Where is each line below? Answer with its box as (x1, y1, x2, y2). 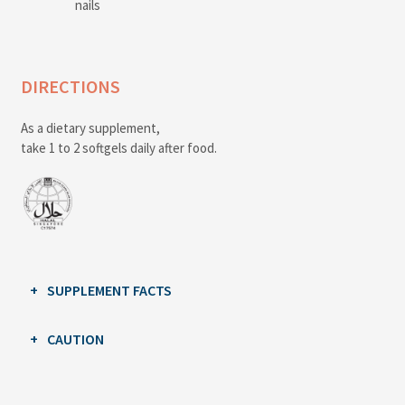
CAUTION (46, 330, 104, 348)
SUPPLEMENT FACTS (46, 281, 172, 299)
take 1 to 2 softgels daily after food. (20, 139, 217, 156)
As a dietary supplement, (20, 119, 160, 137)
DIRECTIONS (20, 75, 120, 98)
